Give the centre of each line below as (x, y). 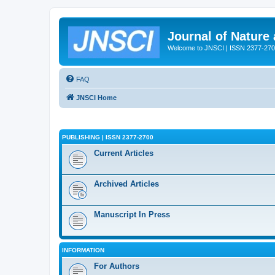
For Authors (117, 266)
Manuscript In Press (132, 215)
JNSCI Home (96, 97)
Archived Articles (126, 184)
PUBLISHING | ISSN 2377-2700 (108, 137)
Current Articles (124, 153)
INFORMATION (83, 250)
